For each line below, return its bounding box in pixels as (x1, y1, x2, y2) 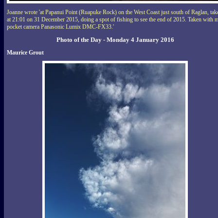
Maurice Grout (7, 49, 44, 56)
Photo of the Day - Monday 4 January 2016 (56, 36, 174, 43)
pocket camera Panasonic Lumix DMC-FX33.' (7, 23, 114, 30)
